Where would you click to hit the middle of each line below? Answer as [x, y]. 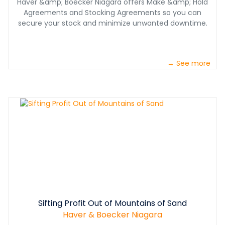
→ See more [189, 64]
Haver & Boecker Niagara [113, 215]
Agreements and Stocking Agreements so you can [113, 13]
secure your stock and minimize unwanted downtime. [113, 23]
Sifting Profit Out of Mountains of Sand [113, 203]
